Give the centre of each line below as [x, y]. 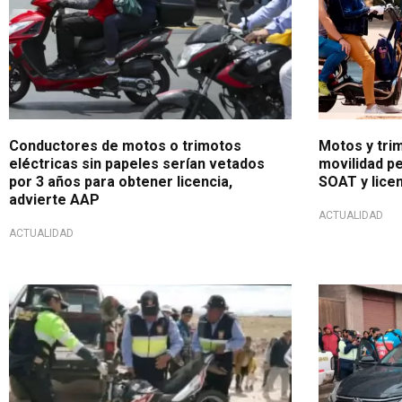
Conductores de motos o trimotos [125, 145]
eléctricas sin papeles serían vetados [137, 163]
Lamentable [57, 297]
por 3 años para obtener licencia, [121, 181]
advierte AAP [54, 199]
